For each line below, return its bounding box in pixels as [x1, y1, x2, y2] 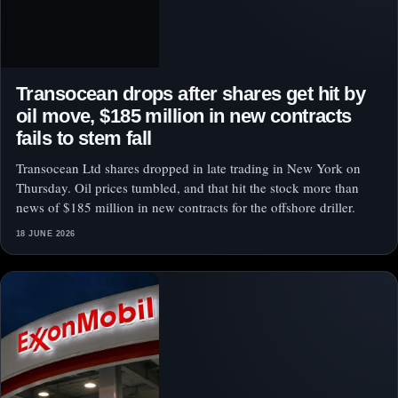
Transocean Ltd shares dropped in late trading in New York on [16, 159, 361, 178]
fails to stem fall [16, 127, 152, 150]
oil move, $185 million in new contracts [16, 105, 352, 128]
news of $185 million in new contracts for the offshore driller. [16, 198, 355, 217]
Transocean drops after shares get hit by [16, 83, 366, 106]
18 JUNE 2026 [16, 229, 76, 239]
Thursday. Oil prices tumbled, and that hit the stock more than [16, 179, 359, 197]
